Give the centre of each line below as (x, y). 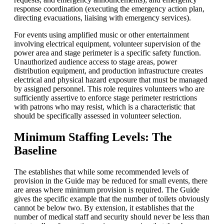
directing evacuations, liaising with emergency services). (102, 17)
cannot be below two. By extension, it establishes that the (104, 207)
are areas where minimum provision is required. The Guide (107, 189)
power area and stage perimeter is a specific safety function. (107, 52)
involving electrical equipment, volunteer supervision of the (107, 43)
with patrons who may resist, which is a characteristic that (104, 106)
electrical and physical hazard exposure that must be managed (111, 79)
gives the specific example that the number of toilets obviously (112, 198)
